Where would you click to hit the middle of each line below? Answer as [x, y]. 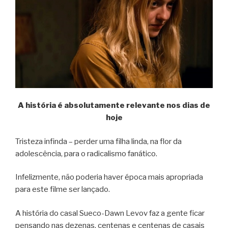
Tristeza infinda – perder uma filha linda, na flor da [98, 141]
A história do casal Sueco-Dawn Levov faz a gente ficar [110, 213]
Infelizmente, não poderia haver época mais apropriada [109, 177]
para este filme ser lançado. [63, 190]
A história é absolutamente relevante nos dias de [114, 106]
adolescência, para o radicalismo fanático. [86, 153]
